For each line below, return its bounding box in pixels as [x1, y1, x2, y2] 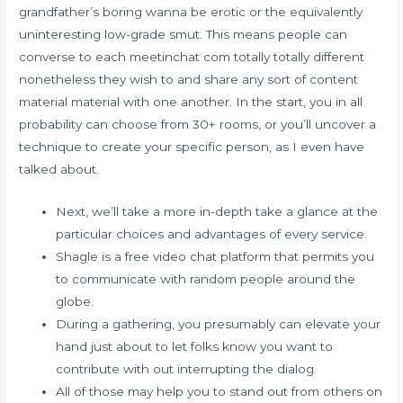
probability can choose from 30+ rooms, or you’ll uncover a [19, 116, 377, 131]
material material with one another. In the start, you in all [19, 94, 363, 109]
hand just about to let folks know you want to [56, 338, 334, 354]
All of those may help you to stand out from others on [56, 383, 383, 399]
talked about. [19, 161, 100, 176]
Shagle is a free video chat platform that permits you [56, 248, 375, 264]
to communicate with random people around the [56, 271, 356, 286]
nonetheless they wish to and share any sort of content [19, 71, 359, 86]
